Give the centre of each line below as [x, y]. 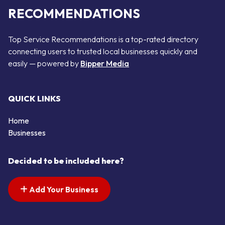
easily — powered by [44, 63]
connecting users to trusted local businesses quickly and [103, 51]
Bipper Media [105, 63]
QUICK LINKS [34, 99]
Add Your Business [63, 190]
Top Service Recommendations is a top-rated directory [103, 39]
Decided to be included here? [66, 161]
